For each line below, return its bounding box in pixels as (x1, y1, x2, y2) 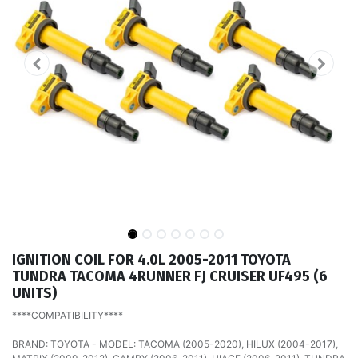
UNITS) (12, 284, 57, 302)
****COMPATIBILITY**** (12, 308, 123, 321)
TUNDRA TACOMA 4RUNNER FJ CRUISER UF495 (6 (12, 267, 328, 285)
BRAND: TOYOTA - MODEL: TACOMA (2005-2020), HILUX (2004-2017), (12, 337, 338, 350)
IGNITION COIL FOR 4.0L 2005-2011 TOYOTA (12, 250, 291, 268)
